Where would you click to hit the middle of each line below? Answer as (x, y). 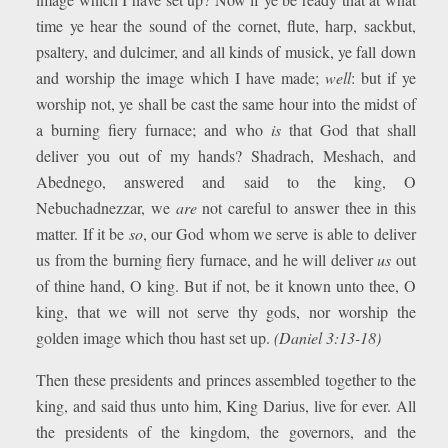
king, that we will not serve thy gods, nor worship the (226, 311)
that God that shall (348, 129)
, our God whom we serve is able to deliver (279, 233)
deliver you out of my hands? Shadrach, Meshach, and (226, 155)
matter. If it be (82, 233)
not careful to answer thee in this (306, 207)
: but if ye (383, 77)
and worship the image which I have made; (180, 77)
